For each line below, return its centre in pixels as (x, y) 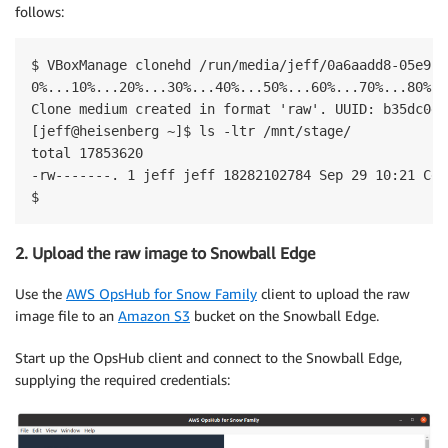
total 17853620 (87, 152)
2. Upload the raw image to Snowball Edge (165, 253)
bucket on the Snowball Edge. (284, 315)
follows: (39, 11)
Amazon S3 (154, 315)
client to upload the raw (333, 293)
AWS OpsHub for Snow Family (161, 293)
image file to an (66, 315)
